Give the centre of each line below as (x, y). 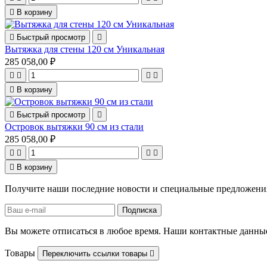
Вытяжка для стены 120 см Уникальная (85, 49)
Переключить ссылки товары (96, 254)
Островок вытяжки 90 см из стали (74, 127)
